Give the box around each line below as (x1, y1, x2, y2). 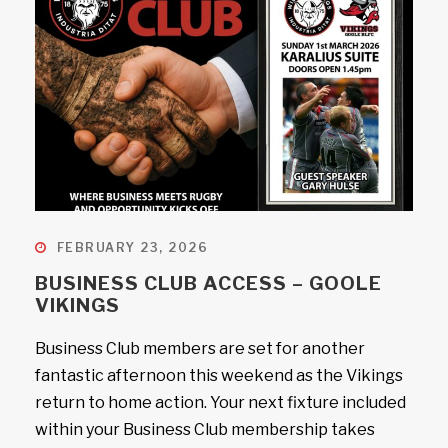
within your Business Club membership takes (35, 420, 375, 439)
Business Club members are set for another (35, 339, 365, 358)
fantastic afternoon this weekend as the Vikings (35, 366, 403, 385)
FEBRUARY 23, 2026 (56, 240, 208, 255)
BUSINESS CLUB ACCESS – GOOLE (35, 272, 382, 295)
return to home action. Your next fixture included (35, 393, 406, 412)
